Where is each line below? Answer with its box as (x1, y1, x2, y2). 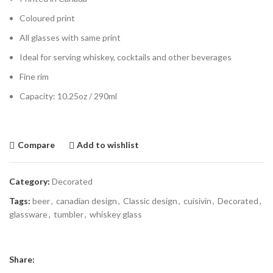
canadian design (56, 195, 117, 206)
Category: (9, 175, 50, 186)
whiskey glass (90, 208, 142, 219)
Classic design (123, 195, 177, 206)
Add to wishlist (77, 140, 140, 150)
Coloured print (19, 12, 75, 23)
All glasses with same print (19, 32, 121, 43)
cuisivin (183, 195, 211, 206)
